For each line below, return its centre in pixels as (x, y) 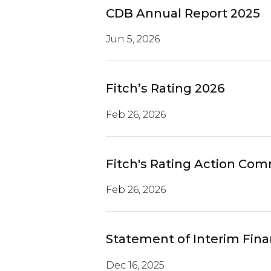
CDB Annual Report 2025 (183, 13)
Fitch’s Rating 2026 (165, 89)
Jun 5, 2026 (132, 39)
